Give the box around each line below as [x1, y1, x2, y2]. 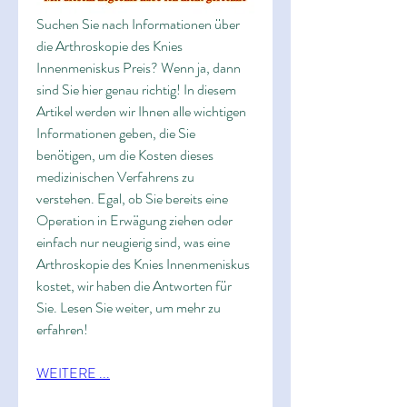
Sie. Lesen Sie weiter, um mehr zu [36, 297, 221, 319]
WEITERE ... [36, 362, 110, 384]
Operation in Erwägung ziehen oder [36, 210, 233, 232]
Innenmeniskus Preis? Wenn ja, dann [36, 57, 241, 79]
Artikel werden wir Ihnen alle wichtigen [36, 101, 246, 123]
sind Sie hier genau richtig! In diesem [36, 79, 236, 101]
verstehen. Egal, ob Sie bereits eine [36, 188, 228, 210]
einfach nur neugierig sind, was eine [36, 232, 230, 253]
